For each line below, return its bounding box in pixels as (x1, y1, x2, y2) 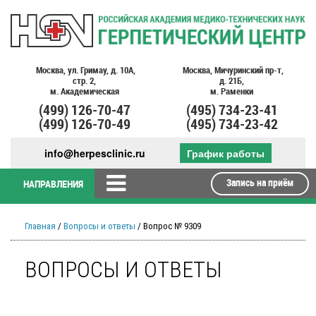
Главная (25, 221, 56, 232)
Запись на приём (226, 176, 293, 190)
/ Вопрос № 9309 (135, 221, 201, 232)
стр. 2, (73, 74, 96, 86)
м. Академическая (49, 85, 119, 97)
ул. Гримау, (67, 63, 109, 75)
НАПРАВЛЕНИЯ (23, 177, 84, 191)
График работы (186, 145, 265, 160)
